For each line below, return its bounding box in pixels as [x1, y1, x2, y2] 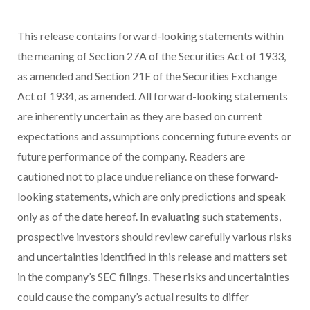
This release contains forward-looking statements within [17, 29, 284, 43]
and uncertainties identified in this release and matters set [17, 250, 287, 264]
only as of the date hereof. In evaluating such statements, [17, 210, 281, 224]
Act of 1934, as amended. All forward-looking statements [17, 89, 288, 103]
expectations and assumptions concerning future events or [17, 129, 291, 143]
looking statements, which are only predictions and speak [17, 190, 286, 203]
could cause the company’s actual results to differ [17, 290, 249, 304]
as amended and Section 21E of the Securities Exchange [17, 69, 277, 83]
